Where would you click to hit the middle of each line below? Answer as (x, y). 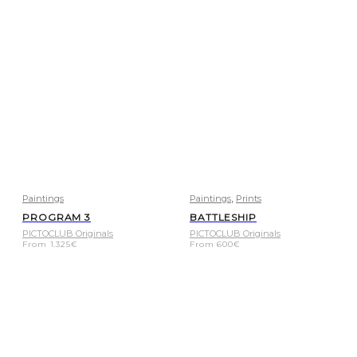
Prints (248, 198)
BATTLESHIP (223, 217)
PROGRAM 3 (57, 217)
